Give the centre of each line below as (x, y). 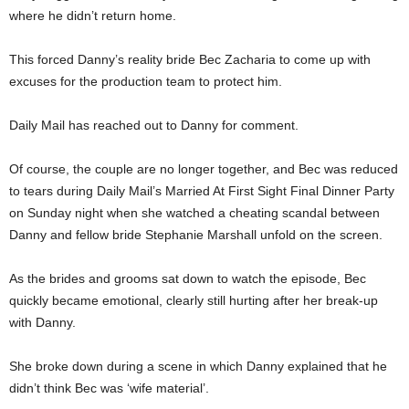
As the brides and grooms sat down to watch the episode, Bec (188, 278)
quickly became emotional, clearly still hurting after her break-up (194, 300)
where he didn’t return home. (93, 15)
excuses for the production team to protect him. (146, 81)
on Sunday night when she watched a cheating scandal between (194, 212)
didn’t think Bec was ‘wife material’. (111, 388)
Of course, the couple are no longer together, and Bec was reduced (204, 168)
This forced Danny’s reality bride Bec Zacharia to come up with (190, 59)
